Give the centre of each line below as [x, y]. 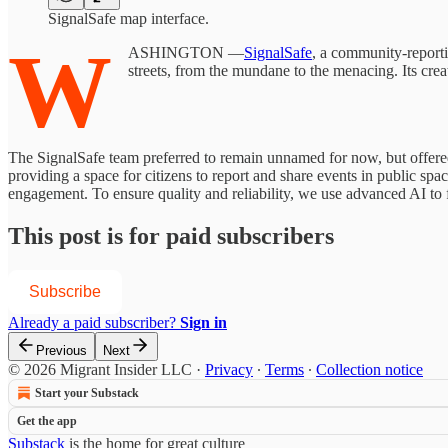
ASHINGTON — [186, 52]
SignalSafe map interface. [128, 18]
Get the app [47, 420]
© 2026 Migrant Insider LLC [100, 369]
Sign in [203, 322]
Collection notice [369, 369]
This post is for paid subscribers [171, 235]
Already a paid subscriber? [94, 322]
